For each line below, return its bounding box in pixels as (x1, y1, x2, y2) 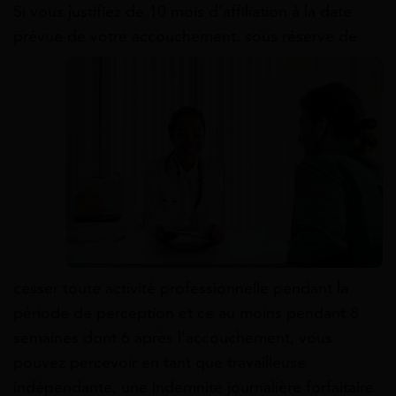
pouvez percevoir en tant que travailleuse (13, 353, 306, 372)
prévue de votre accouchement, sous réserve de (13, 27, 357, 46)
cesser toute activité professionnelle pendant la (13, 278, 348, 298)
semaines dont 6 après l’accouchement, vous (13, 328, 332, 347)
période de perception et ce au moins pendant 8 (13, 303, 359, 323)
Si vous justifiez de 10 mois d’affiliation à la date (13, 2, 352, 21)
